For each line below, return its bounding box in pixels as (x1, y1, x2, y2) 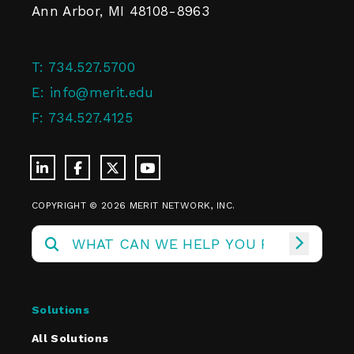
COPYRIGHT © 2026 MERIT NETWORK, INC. (32, 200, 235, 212)
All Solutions (32, 332, 109, 345)
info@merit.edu (50, 85, 154, 100)
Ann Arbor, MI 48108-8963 (32, 3, 210, 19)
